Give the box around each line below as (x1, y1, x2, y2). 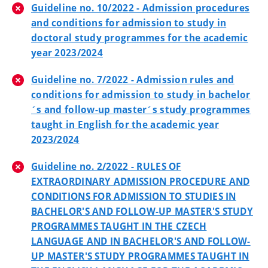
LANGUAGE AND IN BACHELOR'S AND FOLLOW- (31, 234, 251, 248)
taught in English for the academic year (31, 118, 219, 131)
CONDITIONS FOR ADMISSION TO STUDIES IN (31, 190, 236, 203)
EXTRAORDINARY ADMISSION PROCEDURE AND (31, 175, 250, 188)
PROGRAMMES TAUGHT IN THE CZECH (31, 220, 207, 233)
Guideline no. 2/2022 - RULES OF (31, 160, 181, 173)
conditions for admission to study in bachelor (31, 88, 251, 101)
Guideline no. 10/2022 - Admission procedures (31, 1, 250, 14)
